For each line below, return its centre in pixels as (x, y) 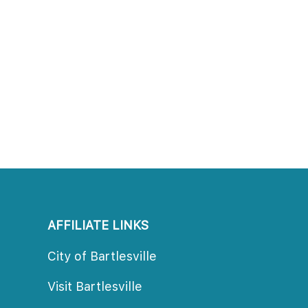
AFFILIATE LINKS (98, 225)
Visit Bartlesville (95, 286)
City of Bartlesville (102, 256)
